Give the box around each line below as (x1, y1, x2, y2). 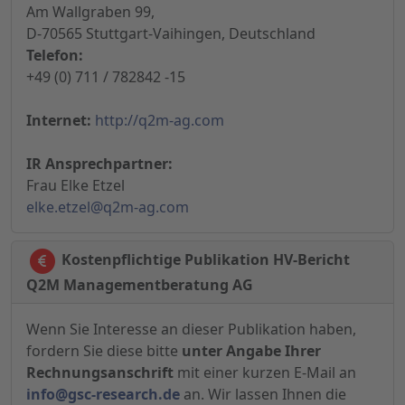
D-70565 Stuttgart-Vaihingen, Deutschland (26, 24, 316, 44)
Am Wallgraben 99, (26, 2, 155, 23)
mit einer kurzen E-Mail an (174, 363, 356, 383)
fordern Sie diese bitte (26, 341, 182, 362)
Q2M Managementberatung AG (26, 275, 253, 296)
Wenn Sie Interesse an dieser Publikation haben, (26, 319, 356, 340)
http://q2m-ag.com (95, 110, 224, 131)
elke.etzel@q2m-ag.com (26, 197, 189, 218)
